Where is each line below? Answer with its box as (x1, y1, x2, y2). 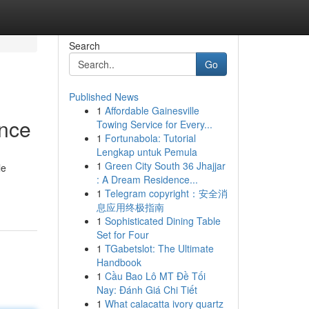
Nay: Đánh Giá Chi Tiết (96, 283, 197, 297)
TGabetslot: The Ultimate (104, 241, 214, 255)
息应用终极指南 (96, 200, 164, 214)
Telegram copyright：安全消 (104, 186, 228, 200)
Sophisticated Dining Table (104, 214, 221, 228)
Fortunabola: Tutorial (104, 131, 196, 145)
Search (68, 39, 100, 52)
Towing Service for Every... (96, 117, 212, 131)
